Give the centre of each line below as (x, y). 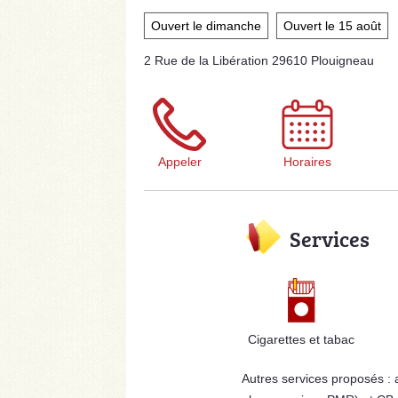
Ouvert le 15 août (332, 26)
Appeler (179, 162)
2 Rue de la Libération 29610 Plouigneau (259, 61)
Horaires (307, 162)
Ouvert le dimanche (206, 26)
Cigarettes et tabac (302, 340)
